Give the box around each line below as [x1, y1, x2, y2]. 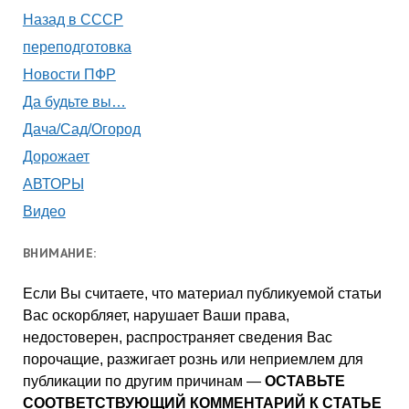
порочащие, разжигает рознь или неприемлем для [22, 351, 363, 367]
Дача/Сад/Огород [22, 121, 141, 137]
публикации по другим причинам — [22, 372, 265, 389]
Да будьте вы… [22, 93, 126, 110]
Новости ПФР [22, 66, 116, 82]
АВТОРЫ [22, 175, 84, 192]
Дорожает [22, 148, 89, 164]
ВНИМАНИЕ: [22, 244, 101, 261]
